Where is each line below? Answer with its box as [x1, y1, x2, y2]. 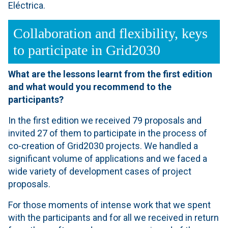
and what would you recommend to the [8, 81, 172, 92]
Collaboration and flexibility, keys [13, 25, 208, 41]
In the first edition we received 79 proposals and [8, 115, 202, 126]
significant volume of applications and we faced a [8, 153, 207, 164]
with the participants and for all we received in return [8, 212, 219, 223]
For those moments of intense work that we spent [8, 199, 211, 210]
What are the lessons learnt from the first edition [8, 68, 212, 79]
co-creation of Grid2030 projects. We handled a [8, 140, 198, 151]
